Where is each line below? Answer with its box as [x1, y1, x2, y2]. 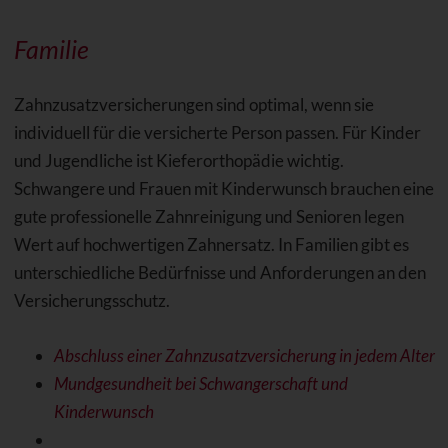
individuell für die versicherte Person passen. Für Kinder [13, 121, 421, 143]
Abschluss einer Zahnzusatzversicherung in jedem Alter [53, 344, 435, 366]
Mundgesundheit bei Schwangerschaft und [53, 372, 348, 394]
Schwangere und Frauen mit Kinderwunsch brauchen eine [13, 177, 434, 199]
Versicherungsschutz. [13, 289, 170, 311]
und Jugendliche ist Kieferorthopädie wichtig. [13, 149, 344, 171]
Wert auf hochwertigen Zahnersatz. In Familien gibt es [13, 233, 409, 255]
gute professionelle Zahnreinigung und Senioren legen [13, 205, 404, 227]
